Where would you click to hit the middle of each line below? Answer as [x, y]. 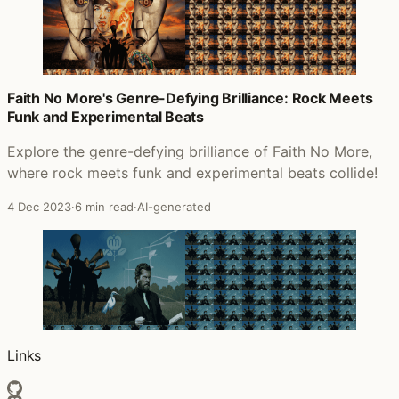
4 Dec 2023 [39, 206]
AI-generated [174, 206]
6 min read [104, 206]
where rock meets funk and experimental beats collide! [192, 172]
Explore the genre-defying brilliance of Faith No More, [190, 151]
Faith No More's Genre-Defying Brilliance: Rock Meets [190, 98]
